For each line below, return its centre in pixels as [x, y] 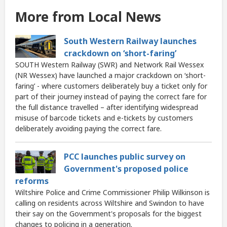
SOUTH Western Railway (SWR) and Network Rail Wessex [109, 65]
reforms [32, 181]
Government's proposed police [126, 169]
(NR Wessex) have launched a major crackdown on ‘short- [110, 75]
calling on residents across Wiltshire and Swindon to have [110, 203]
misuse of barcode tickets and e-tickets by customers [104, 118]
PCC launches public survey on [125, 157]
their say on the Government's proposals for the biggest [108, 214]
